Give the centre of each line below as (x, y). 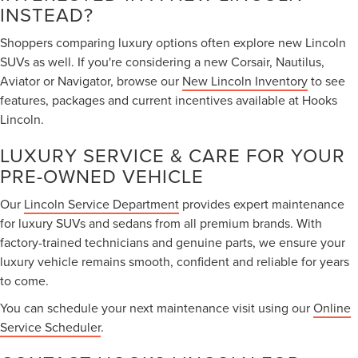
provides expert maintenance (262, 203)
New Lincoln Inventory (245, 80)
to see (326, 80)
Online (332, 307)
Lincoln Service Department (101, 203)
